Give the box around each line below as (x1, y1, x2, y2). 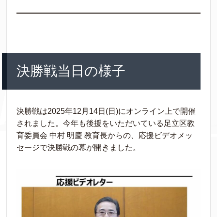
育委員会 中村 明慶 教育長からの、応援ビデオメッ (16, 131, 193, 140)
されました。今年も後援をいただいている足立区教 (16, 119, 195, 128)
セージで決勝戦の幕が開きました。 (16, 143, 141, 152)
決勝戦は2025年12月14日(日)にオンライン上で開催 (16, 107, 196, 116)
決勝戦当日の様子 (16, 63, 126, 79)
